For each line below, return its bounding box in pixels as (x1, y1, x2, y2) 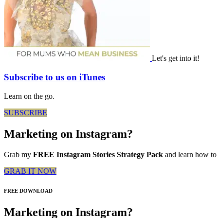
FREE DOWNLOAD (4, 188, 53, 194)
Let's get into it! (152, 54, 200, 63)
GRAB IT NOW (4, 167, 56, 176)
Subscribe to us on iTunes (4, 72, 105, 83)
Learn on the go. (4, 91, 54, 100)
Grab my (4, 150, 33, 159)
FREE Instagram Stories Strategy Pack (33, 150, 165, 159)
